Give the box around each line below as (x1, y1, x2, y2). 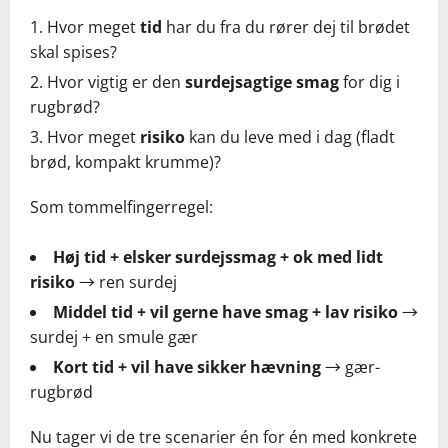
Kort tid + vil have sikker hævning (53, 356, 321, 379)
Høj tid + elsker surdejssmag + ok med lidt (53, 246, 383, 269)
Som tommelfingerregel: (30, 196, 213, 219)
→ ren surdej (75, 271, 177, 294)
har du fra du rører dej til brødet (162, 16, 410, 39)
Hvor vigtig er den (47, 71, 185, 94)
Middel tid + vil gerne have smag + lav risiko (53, 301, 398, 324)
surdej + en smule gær (30, 326, 198, 349)
